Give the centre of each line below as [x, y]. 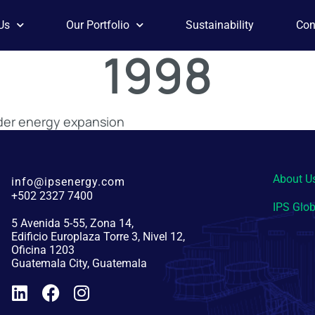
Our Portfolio [98, 25]
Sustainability [220, 25]
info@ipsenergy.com [68, 182]
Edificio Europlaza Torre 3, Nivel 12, [98, 237]
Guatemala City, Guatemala [79, 263]
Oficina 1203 [43, 250]
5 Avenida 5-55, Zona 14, [72, 223]
